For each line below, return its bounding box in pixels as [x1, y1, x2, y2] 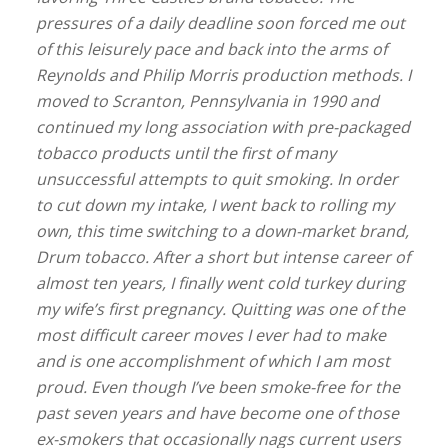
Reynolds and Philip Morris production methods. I [35, 64, 411, 87]
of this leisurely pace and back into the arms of [35, 38, 387, 61]
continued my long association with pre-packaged [35, 116, 410, 139]
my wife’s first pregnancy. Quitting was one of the [35, 298, 405, 321]
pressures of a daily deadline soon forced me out [35, 12, 405, 35]
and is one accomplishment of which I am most [35, 350, 390, 373]
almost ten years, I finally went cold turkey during [35, 272, 405, 295]
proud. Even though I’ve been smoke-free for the [35, 376, 400, 399]
